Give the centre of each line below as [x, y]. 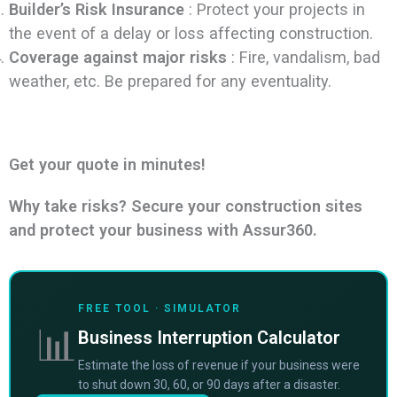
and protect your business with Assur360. [163, 230]
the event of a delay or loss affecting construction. [191, 34]
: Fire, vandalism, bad [303, 58]
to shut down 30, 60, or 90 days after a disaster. [209, 385]
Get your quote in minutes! [107, 165]
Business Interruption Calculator [209, 338]
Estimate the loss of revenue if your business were [218, 366]
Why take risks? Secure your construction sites [185, 206]
